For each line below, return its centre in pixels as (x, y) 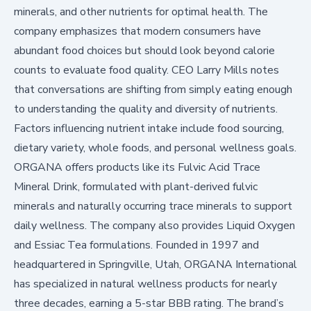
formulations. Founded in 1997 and (173, 245)
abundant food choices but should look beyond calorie (144, 50)
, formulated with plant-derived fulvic (168, 186)
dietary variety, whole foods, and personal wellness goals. (155, 148)
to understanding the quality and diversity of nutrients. (146, 109)
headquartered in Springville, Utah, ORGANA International (155, 264)
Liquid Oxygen (261, 225)
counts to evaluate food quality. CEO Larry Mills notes (146, 70)
